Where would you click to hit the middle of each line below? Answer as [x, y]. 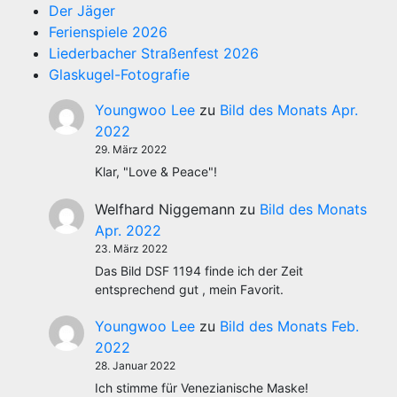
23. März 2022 [131, 248]
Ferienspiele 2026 [108, 32]
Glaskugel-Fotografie [119, 74]
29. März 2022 [131, 149]
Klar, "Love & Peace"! [156, 172]
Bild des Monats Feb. [289, 327]
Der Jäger [82, 11]
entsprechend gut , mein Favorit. [189, 289]
